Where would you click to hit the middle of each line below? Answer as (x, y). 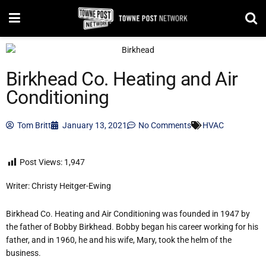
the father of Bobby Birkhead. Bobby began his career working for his (132, 227)
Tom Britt (34, 126)
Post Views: (41, 162)
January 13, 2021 (95, 126)
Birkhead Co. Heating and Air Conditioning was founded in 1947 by (128, 213)
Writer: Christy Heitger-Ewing (58, 186)
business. (23, 253)
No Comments (165, 126)
